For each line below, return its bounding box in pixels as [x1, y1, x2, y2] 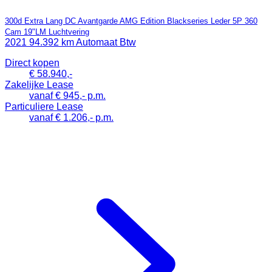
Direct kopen [5, 57, 59, 68]
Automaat [76, 36, 120, 47]
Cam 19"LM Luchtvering [5, 27, 89, 36]
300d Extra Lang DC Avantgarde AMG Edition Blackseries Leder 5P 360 [5, 16, 257, 25]
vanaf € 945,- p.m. [29, 90, 106, 101]
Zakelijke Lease [5, 79, 73, 90]
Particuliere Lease [5, 101, 83, 112]
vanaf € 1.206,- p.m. [29, 112, 114, 123]
